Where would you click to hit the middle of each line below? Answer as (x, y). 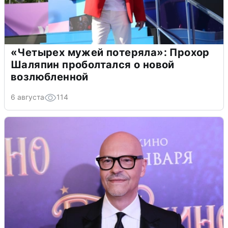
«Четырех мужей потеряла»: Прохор (110, 52)
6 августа (27, 97)
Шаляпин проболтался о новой (93, 64)
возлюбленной (50, 77)
